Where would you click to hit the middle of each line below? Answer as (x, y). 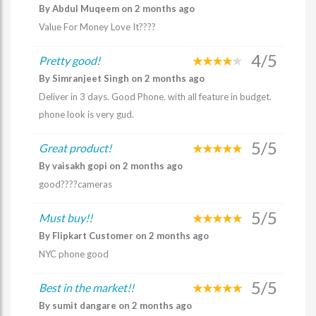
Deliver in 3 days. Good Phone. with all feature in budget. (155, 97)
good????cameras (75, 184)
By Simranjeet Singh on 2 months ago (122, 78)
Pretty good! (69, 60)
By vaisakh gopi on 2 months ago (111, 166)
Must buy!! (66, 218)
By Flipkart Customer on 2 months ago (124, 236)
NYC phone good (74, 254)
